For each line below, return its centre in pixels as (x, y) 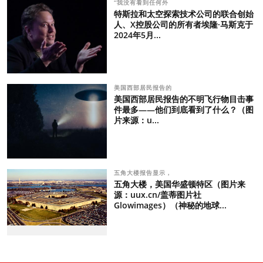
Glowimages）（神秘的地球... (170, 205)
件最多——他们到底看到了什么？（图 (183, 110)
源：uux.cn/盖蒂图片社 (157, 195)
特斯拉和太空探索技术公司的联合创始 (183, 14)
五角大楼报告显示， (144, 173)
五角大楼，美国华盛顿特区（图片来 (179, 184)
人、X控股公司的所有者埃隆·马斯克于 (183, 25)
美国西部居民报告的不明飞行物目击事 (183, 99)
